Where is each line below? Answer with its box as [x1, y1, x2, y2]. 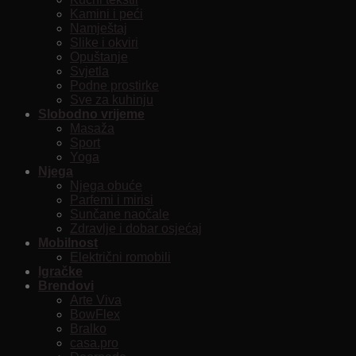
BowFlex [70, 307, 120, 321]
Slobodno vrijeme [38, 106, 145, 121]
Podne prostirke [70, 78, 159, 92]
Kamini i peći [70, 6, 143, 21]
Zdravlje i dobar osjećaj [70, 221, 202, 235]
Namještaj [70, 21, 127, 35]
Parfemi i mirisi [70, 192, 153, 207]
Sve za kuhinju [70, 92, 153, 106]
